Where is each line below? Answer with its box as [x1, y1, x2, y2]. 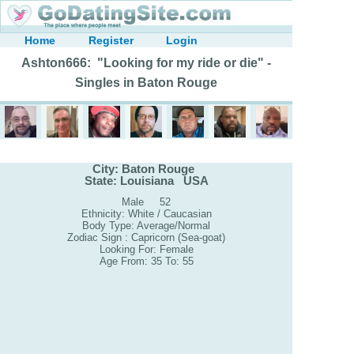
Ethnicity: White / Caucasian [81, 208, 212, 220]
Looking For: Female [99, 243, 194, 256]
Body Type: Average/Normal [82, 220, 210, 232]
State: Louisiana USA [84, 173, 209, 187]
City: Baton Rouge [92, 161, 201, 175]
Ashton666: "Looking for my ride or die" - [21, 56, 271, 70]
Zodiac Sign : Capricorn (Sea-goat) [67, 232, 225, 244]
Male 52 [122, 196, 171, 209]
